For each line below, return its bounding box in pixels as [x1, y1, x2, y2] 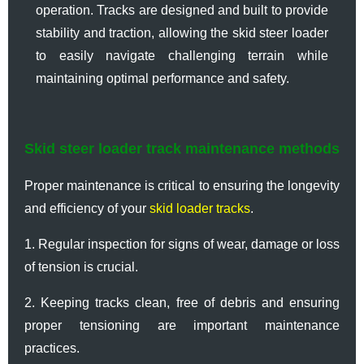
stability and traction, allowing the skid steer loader [36, 25, 328, 40]
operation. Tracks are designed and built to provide [36, 2, 328, 17]
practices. [24, 340, 80, 355]
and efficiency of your [24, 201, 149, 215]
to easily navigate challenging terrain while [36, 48, 328, 63]
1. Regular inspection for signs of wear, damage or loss [24, 236, 340, 251]
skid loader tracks [149, 201, 250, 215]
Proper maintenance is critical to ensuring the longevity [24, 178, 340, 193]
